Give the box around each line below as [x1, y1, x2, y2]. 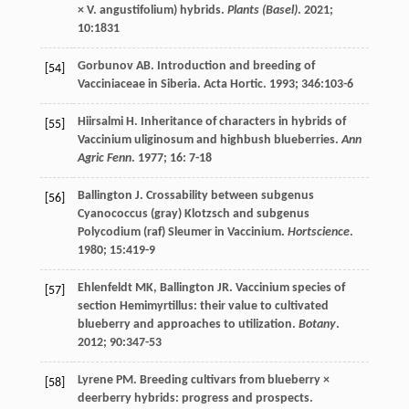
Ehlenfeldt [77, 281, 132, 296]
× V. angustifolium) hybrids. [77, 4, 227, 18]
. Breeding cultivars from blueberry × [132, 373, 330, 388]
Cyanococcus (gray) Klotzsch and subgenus [77, 207, 309, 222]
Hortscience [287, 225, 350, 240]
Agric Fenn [77, 152, 131, 166]
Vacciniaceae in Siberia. [77, 78, 204, 92]
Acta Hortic [203, 78, 263, 92]
